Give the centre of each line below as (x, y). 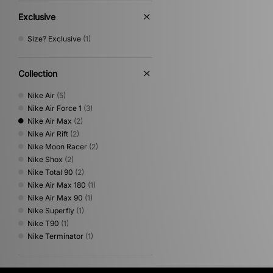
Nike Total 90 (50, 172)
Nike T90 (43, 223)
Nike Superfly (51, 210)
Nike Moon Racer (57, 146)
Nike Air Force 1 (55, 108)
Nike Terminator (55, 236)
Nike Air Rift (48, 133)
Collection (38, 73)
